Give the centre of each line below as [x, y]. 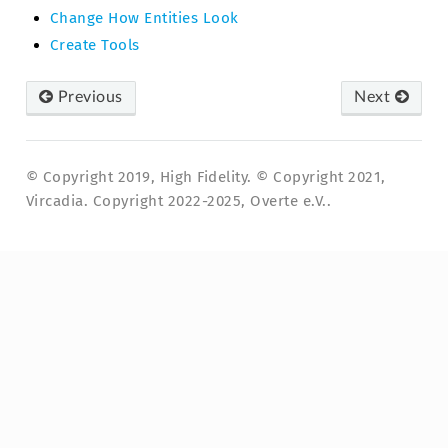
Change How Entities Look [144, 18]
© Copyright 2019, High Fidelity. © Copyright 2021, [205, 177]
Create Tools [94, 45]
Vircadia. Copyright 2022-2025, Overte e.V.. [178, 201]
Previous [88, 97]
